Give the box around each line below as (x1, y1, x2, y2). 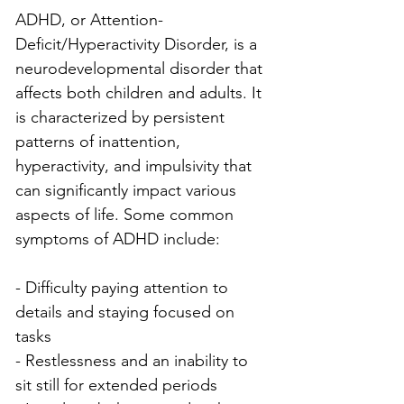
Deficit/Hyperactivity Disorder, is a (15, 33, 262, 54)
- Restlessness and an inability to (15, 350, 252, 371)
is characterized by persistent (15, 106, 229, 127)
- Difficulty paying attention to (15, 277, 233, 298)
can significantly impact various (15, 179, 241, 200)
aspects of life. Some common (15, 204, 238, 225)
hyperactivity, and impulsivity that (15, 155, 256, 176)
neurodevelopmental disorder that (15, 58, 267, 78)
